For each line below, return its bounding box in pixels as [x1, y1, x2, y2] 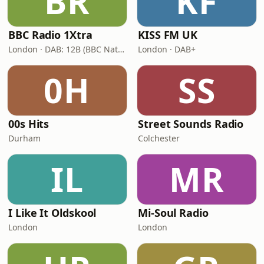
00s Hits [8, 117, 49, 131]
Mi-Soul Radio [138, 206, 209, 220]
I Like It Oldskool [8, 206, 97, 220]
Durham [8, 133, 41, 144]
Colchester [138, 133, 180, 144]
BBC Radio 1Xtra [8, 28, 93, 42]
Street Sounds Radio [138, 117, 244, 131]
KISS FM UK [138, 28, 198, 42]
